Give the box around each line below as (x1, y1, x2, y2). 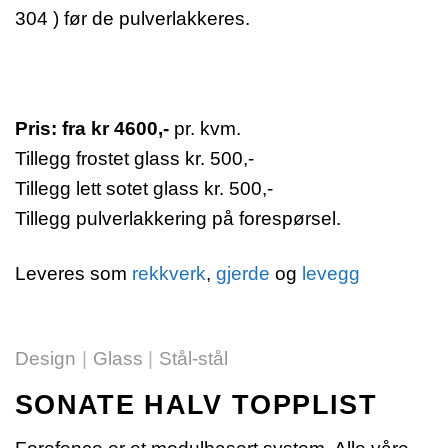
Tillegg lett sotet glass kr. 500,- (15, 177, 273, 199)
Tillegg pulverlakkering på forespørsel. (15, 207, 341, 229)
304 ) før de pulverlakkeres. (15, 7, 250, 29)
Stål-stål (159, 347, 228, 369)
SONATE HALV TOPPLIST (15, 389, 377, 420)
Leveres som (15, 262, 132, 284)
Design (15, 347, 76, 369)
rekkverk (132, 262, 206, 284)
